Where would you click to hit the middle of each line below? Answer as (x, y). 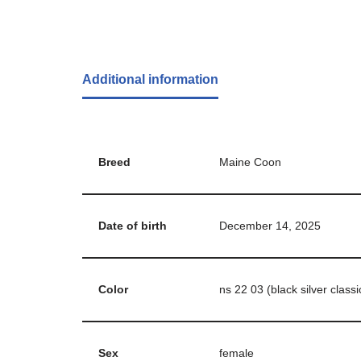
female (237, 353)
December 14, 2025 (270, 225)
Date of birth (133, 225)
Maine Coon (250, 162)
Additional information (150, 79)
